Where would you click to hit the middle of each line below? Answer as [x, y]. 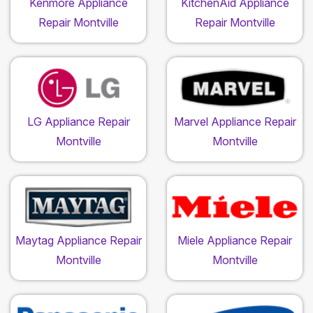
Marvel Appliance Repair [235, 121]
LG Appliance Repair [78, 121]
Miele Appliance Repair [235, 240]
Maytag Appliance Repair [78, 240]
